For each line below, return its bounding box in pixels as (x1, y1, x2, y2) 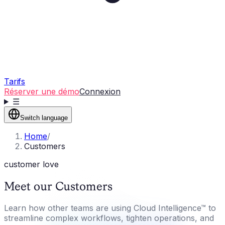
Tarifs (4, 76, 26, 86)
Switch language (20, 114, 68, 122)
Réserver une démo (4, 86, 79, 96)
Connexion (79, 86, 121, 96)
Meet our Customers (4, 179, 113, 193)
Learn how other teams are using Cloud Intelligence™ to (4, 202, 216, 213)
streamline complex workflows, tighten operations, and (4, 212, 214, 223)
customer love (4, 159, 59, 169)
